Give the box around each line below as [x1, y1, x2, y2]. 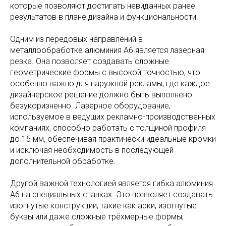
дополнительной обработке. [10, 156, 116, 166]
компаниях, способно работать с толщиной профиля [10, 123, 206, 133]
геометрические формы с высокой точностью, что [10, 68, 200, 78]
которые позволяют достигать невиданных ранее [10, 1, 195, 11]
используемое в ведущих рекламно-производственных [10, 112, 215, 122]
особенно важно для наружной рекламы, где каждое [10, 79, 210, 89]
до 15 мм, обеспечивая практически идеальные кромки [10, 134, 216, 144]
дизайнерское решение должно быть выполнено [10, 90, 192, 100]
